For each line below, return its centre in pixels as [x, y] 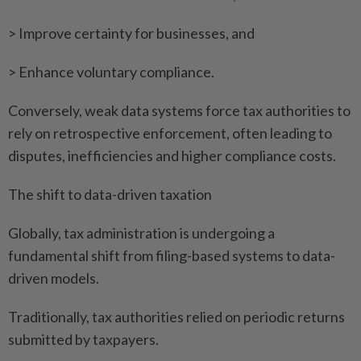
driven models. [54, 278]
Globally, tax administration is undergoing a [141, 233]
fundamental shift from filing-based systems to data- [172, 256]
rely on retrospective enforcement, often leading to [170, 133]
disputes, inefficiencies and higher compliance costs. [172, 156]
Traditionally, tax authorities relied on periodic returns [176, 317]
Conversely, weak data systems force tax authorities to [179, 111]
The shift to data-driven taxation [110, 195]
